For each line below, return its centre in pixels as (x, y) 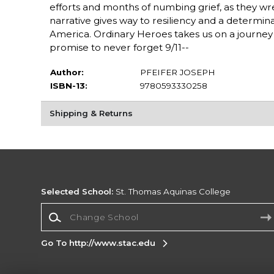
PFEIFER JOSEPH (177, 72)
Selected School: (77, 192)
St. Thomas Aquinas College (172, 192)
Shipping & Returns (91, 113)
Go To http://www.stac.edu (98, 243)
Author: (67, 72)
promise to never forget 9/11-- (119, 48)
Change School (73, 208)
